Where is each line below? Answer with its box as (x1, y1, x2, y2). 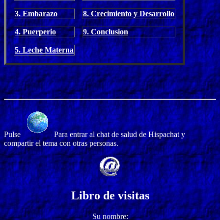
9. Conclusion (83, 27, 128, 36)
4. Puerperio (15, 27, 56, 36)
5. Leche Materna (15, 45, 74, 54)
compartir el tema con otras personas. (4, 138, 118, 147)
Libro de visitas (71, 189, 149, 202)
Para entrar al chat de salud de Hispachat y (52, 130, 185, 138)
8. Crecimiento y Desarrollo (83, 9, 174, 18)
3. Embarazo (15, 9, 57, 18)
